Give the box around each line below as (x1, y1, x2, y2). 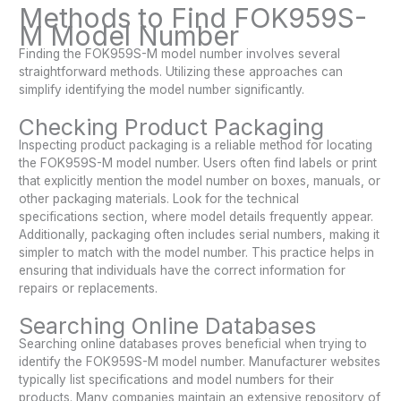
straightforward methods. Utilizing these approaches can (19, 64, 344, 79)
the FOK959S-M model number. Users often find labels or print (19, 155, 378, 170)
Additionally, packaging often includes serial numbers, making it (19, 226, 380, 242)
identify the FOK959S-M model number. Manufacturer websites (19, 354, 381, 369)
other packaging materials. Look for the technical (19, 191, 300, 206)
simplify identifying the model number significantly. (19, 81, 305, 97)
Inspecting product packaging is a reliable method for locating (19, 137, 373, 152)
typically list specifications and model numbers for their (19, 371, 335, 387)
